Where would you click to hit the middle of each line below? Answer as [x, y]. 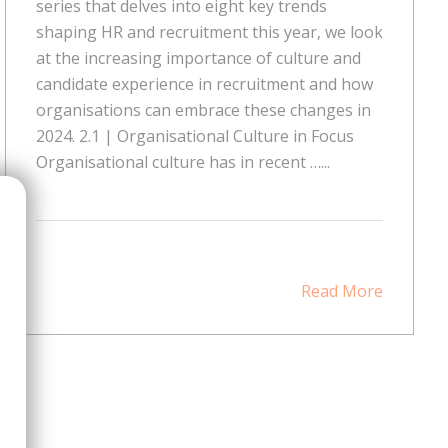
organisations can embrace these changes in [203, 109]
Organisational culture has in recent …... [182, 161]
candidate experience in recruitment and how [204, 83]
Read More [341, 290]
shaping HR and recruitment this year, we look [209, 31]
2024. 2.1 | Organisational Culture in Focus [194, 135]
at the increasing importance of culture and [198, 57]
